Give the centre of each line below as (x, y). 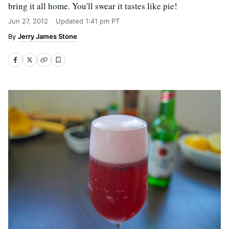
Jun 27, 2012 (28, 21)
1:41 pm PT (102, 21)
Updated (71, 21)
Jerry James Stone (48, 36)
